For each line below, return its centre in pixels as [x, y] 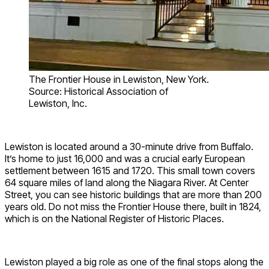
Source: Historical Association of [98, 91]
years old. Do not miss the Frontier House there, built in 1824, [133, 206]
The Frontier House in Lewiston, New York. [119, 79]
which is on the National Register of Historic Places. [114, 218]
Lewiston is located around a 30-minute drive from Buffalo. [129, 146]
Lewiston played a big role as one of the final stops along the [134, 261]
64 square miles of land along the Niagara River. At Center [127, 182]
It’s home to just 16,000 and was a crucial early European [125, 158]
